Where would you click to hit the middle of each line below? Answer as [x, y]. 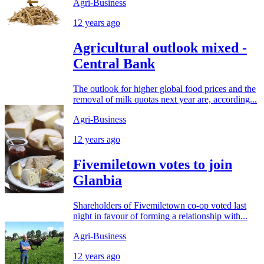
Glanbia [98, 180]
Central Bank [114, 63]
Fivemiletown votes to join [153, 164]
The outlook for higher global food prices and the [164, 88]
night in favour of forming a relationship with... [160, 216]
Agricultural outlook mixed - [160, 47]
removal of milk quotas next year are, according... [165, 99]
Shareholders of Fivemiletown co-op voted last [160, 205]
